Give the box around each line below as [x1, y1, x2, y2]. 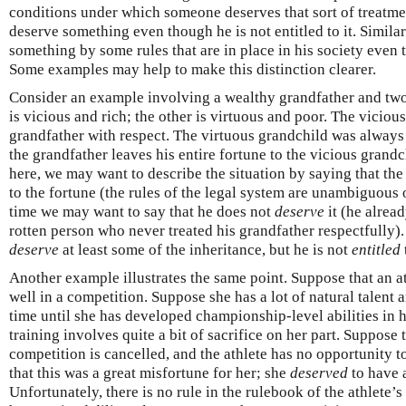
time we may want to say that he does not [9, 202, 275, 220]
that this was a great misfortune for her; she [9, 363, 290, 382]
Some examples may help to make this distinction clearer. [9, 60, 376, 78]
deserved [290, 363, 348, 382]
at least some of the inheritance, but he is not [59, 240, 352, 258]
